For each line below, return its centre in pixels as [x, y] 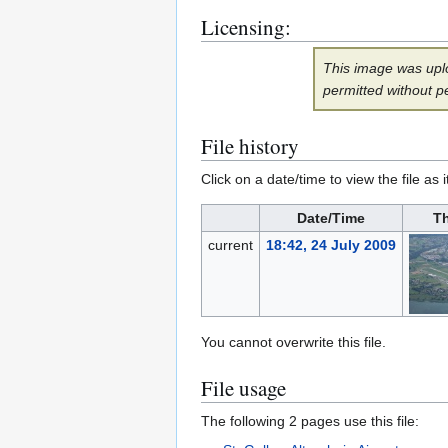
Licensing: [246, 27]
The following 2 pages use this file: [310, 421]
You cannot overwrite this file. [293, 342]
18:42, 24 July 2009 [330, 245]
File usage [243, 388]
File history [250, 146]
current [230, 245]
